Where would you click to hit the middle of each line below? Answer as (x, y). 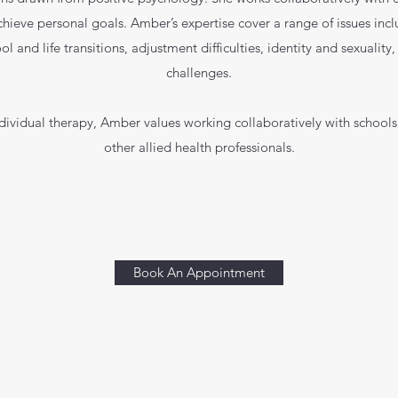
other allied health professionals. (199, 147)
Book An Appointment (199, 272)
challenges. (199, 72)
